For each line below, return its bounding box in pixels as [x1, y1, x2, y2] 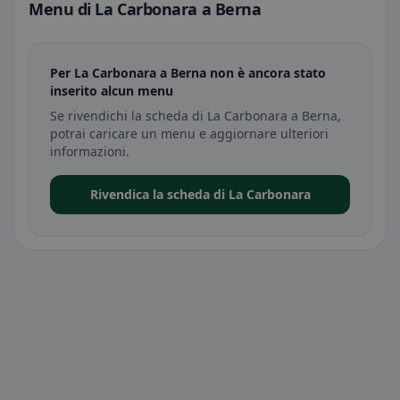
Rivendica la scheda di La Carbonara [89, 186, 311, 203]
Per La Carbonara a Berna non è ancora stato [50, 64, 326, 81]
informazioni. [50, 143, 129, 160]
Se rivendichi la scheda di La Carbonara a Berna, [50, 107, 341, 124]
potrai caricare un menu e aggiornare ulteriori [50, 125, 329, 142]
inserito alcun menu [50, 82, 173, 99]
